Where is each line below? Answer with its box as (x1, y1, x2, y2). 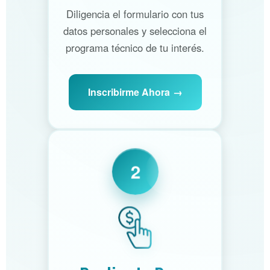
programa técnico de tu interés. (66, 40, 204, 55)
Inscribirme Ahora (87, 85, 170, 99)
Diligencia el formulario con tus (66, 7, 204, 22)
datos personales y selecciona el (63, 24, 207, 39)
